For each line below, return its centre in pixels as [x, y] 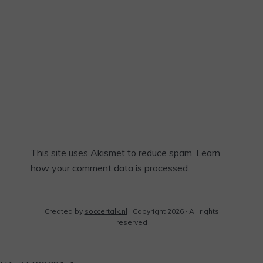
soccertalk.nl [106, 211]
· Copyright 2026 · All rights [173, 211]
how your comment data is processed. [110, 168]
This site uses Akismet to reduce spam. [113, 153]
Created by [64, 211]
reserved [131, 222]
